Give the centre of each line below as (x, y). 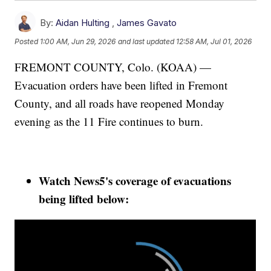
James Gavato (147, 22)
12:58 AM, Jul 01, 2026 (214, 42)
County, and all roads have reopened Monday (120, 103)
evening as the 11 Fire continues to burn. (109, 121)
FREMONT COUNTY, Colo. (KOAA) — (113, 67)
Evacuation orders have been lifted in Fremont (121, 85)
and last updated (146, 42)
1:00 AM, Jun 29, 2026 (78, 42)
